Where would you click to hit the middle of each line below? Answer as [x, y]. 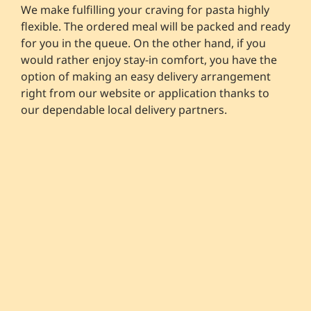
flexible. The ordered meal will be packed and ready [155, 26]
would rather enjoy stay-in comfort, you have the [149, 59]
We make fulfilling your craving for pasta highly [145, 9]
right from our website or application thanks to [145, 93]
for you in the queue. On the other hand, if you [143, 43]
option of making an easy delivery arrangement [146, 76]
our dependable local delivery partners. [124, 109]
